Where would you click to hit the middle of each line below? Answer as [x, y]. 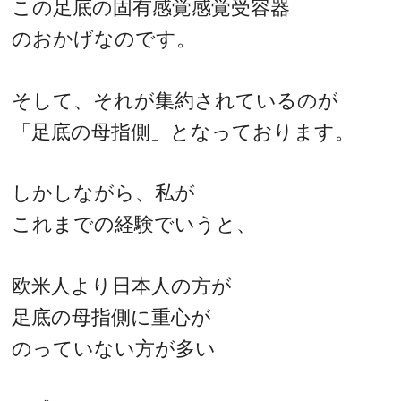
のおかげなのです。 [104, 39]
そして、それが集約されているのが [175, 100]
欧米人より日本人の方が [122, 286]
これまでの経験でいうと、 [134, 225]
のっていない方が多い [114, 348]
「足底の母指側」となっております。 [183, 132]
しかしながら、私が [104, 193]
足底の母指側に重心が [112, 317]
